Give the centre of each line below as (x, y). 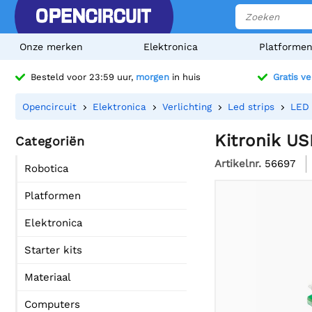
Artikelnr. (238, 163)
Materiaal (48, 277)
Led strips (251, 107)
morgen (153, 77)
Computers (52, 304)
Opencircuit (49, 107)
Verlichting (187, 107)
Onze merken (51, 47)
